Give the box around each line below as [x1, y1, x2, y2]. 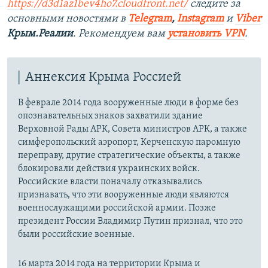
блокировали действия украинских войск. [18, 164, 200, 174]
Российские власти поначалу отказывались [18, 177, 202, 187]
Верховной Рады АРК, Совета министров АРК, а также [18, 124, 247, 135]
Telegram [128, 13, 172, 25]
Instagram [177, 13, 224, 25]
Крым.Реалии [7, 28, 73, 39]
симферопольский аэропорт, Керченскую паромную [18, 138, 240, 148]
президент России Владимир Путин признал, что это [18, 217, 243, 227]
